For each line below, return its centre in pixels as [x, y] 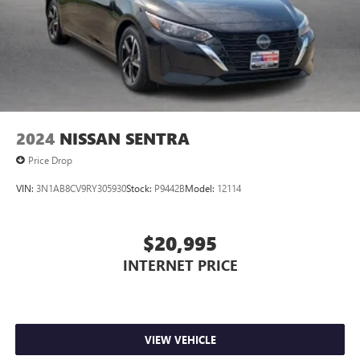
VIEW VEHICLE [180, 339]
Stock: [140, 188]
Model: [201, 188]
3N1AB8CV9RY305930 [81, 188]
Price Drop [50, 160]
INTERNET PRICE [180, 266]
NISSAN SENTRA [125, 139]
